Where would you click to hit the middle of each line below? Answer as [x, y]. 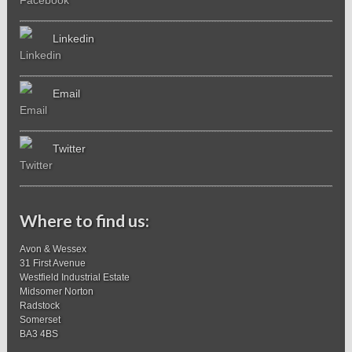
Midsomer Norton [57, 291]
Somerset [40, 319]
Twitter [70, 148]
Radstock [40, 305]
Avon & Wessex [53, 249]
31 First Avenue [53, 263]
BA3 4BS [39, 334]
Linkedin [74, 38]
